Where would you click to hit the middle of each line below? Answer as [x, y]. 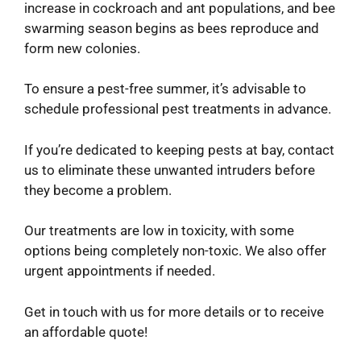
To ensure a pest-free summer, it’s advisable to [165, 89]
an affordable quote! [86, 332]
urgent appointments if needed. [120, 271]
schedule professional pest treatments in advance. [178, 109]
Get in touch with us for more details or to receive [174, 311]
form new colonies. [82, 48]
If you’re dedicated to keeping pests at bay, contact [179, 149]
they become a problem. [98, 190]
